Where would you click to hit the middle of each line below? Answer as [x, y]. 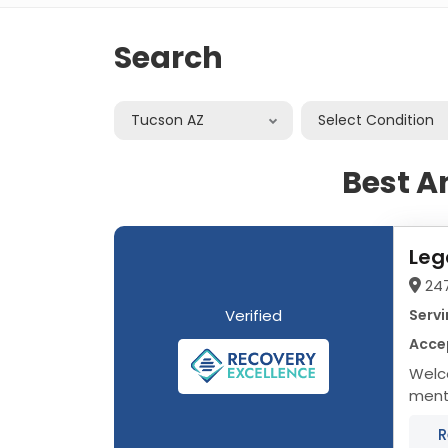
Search [168, 57]
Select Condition [376, 119]
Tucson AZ [167, 119]
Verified [253, 315]
